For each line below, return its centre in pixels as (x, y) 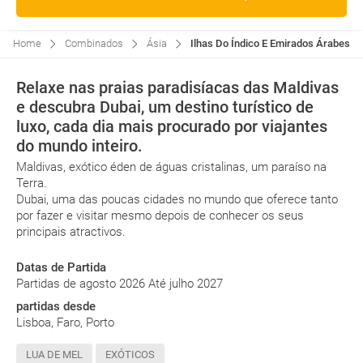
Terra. (32, 183)
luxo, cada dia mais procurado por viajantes (172, 126)
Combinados (94, 43)
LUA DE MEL (54, 354)
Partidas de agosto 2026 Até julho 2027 (120, 284)
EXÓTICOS (130, 354)
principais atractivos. (71, 232)
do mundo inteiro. (79, 146)
